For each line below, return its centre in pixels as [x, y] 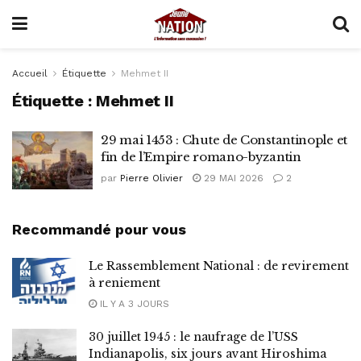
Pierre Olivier [151, 178]
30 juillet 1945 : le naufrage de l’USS [193, 336]
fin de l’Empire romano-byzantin [201, 157]
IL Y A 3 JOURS [133, 303]
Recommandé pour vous [99, 229]
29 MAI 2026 [232, 178]
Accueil [30, 73]
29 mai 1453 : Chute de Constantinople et [224, 140]
